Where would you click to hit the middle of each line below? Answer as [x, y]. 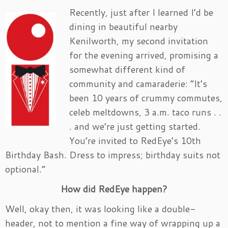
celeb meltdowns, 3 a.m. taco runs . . [146, 112]
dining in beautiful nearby [124, 26]
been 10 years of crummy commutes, [146, 98]
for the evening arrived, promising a [144, 55]
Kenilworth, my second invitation [139, 41]
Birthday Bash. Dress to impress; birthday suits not [113, 155]
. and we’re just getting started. [135, 126]
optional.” [25, 169]
